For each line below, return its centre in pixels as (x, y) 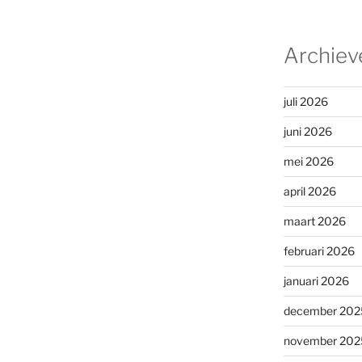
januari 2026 (316, 280)
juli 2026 (305, 101)
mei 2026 (308, 161)
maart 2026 (314, 221)
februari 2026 (319, 250)
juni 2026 (307, 131)
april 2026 (309, 191)
